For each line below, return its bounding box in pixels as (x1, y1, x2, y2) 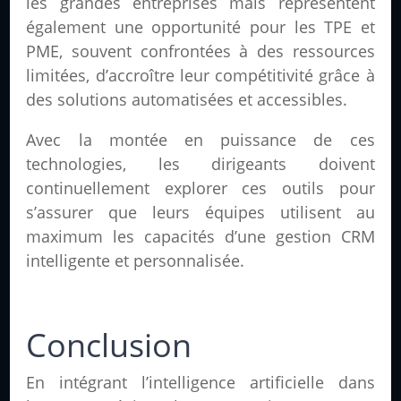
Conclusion (26, 323, 192, 368)
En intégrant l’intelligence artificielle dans (26, 371, 375, 394)
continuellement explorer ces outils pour (26, 177, 375, 200)
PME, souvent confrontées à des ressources (26, 40, 375, 63)
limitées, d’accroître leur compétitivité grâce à (26, 64, 375, 87)
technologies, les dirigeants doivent (26, 153, 375, 175)
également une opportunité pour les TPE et (26, 16, 375, 38)
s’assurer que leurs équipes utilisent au (26, 201, 375, 224)
